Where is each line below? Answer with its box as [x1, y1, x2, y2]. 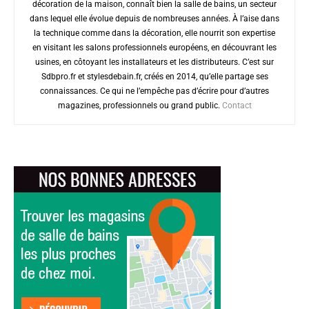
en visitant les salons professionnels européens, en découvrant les [32, 43, 277, 53]
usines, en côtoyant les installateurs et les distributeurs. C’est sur [35, 57, 274, 68]
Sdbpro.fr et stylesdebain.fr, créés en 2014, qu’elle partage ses [41, 72, 268, 82]
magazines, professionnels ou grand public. [57, 101, 222, 111]
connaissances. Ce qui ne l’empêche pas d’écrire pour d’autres [40, 86, 269, 97]
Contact [221, 101, 252, 111]
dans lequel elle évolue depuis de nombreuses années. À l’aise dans [30, 14, 279, 24]
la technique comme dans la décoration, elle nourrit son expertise [34, 28, 275, 39]
